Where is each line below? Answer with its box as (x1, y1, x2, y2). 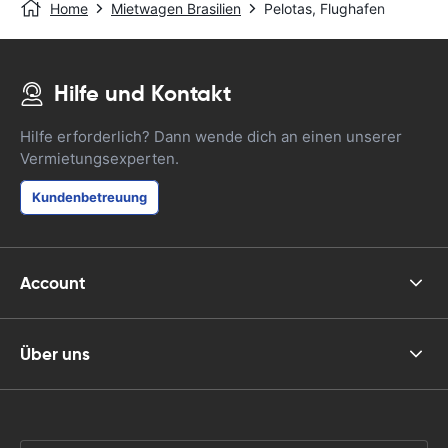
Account (20, 271, 86, 294)
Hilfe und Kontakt (54, 80, 231, 107)
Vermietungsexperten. (20, 149, 179, 168)
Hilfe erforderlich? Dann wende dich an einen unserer (20, 127, 402, 146)
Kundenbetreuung (32, 189, 147, 205)
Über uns (20, 342, 90, 365)
